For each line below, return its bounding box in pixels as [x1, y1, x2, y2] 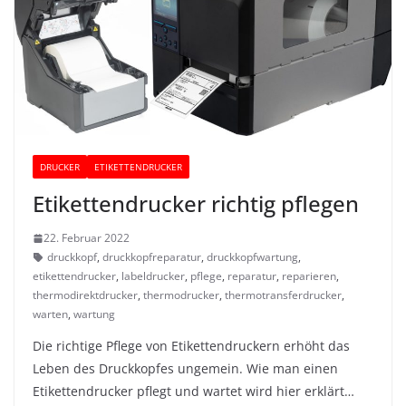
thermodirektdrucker [33, 287, 138, 304]
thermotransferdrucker [225, 287, 342, 304]
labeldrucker [121, 268, 185, 285]
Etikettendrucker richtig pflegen [33, 188, 359, 219]
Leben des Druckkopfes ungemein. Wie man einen [33, 360, 338, 378]
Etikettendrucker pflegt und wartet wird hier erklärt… [33, 382, 354, 401]
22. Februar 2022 [43, 230, 130, 246]
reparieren [282, 268, 336, 285]
